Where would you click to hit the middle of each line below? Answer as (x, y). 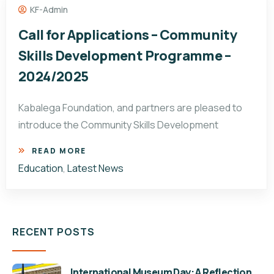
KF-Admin (49, 10)
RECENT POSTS (54, 232)
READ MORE (58, 151)
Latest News (95, 168)
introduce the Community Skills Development (118, 125)
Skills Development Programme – (124, 56)
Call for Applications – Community (128, 35)
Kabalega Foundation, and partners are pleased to (130, 108)
